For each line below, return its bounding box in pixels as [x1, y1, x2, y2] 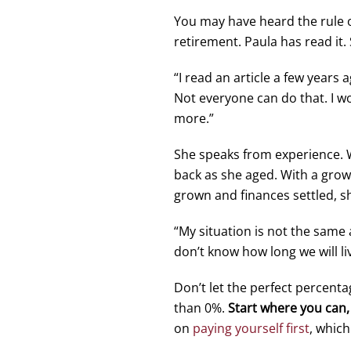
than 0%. [174, 299, 225, 317]
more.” [174, 110, 214, 127]
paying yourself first [193, 320, 309, 337]
